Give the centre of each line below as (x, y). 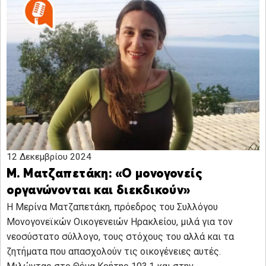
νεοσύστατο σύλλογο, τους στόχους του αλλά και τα (120, 237)
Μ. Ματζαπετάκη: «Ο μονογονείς (104, 175)
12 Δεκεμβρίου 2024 (49, 157)
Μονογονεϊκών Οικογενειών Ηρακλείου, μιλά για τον (120, 222)
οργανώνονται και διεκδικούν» (99, 191)
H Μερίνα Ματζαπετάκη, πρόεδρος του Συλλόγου (112, 207)
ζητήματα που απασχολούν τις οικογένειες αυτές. (114, 252)
